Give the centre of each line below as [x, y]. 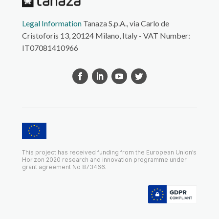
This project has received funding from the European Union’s [109, 152]
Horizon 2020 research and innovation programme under [104, 159]
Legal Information [52, 23]
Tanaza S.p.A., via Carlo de [125, 23]
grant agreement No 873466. [64, 167]
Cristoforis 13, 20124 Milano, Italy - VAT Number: [106, 35]
